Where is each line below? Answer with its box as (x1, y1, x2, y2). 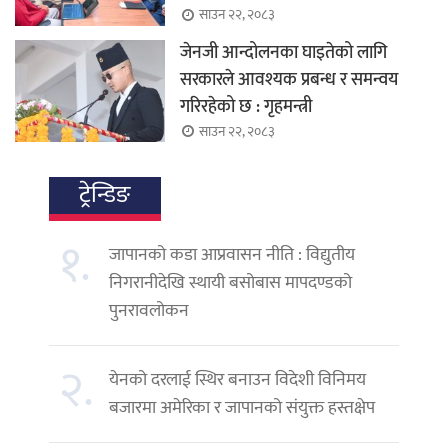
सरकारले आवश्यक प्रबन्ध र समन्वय (180, 64, 398, 95)
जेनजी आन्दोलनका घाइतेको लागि (180, 37, 387, 68)
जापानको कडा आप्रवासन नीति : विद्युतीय (109, 239, 355, 270)
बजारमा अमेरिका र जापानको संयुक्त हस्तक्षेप (109, 392, 375, 423)
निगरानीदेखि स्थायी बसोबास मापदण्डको (109, 267, 352, 298)
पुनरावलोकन (109, 295, 189, 326)
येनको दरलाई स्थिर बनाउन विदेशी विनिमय (109, 364, 366, 395)
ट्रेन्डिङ (79, 174, 131, 215)
